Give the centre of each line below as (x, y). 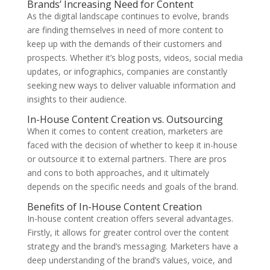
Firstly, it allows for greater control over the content (128, 233)
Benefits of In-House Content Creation (114, 207)
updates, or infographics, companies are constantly (127, 72)
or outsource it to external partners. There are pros (127, 159)
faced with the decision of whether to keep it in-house (132, 145)
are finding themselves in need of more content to (125, 30)
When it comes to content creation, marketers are (125, 131)
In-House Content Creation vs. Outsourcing (125, 120)
